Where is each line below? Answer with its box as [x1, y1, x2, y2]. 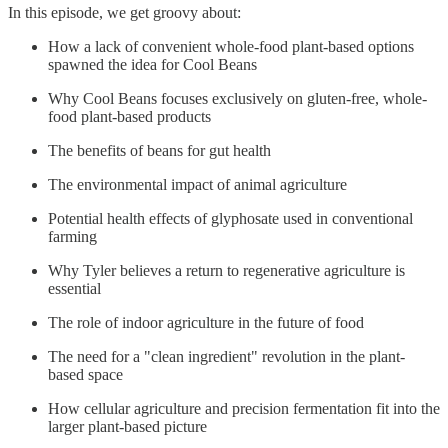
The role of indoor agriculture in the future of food [48, 313, 364, 331]
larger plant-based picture [48, 417, 207, 435]
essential [48, 279, 101, 297]
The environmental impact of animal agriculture [48, 175, 347, 193]
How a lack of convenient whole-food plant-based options [48, 37, 414, 55]
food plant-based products [48, 107, 211, 125]
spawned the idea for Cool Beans [48, 55, 257, 73]
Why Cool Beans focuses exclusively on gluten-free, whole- [48, 89, 427, 107]
